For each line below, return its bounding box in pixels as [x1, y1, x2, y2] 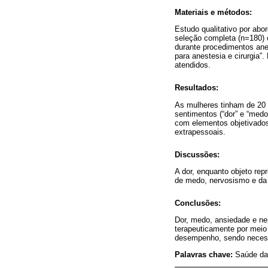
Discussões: [175, 150, 220, 159]
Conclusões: [175, 199, 221, 208]
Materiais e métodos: [175, 8, 252, 17]
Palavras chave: [175, 250, 235, 260]
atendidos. [175, 60, 211, 70]
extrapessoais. [175, 127, 226, 136]
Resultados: [175, 83, 218, 93]
